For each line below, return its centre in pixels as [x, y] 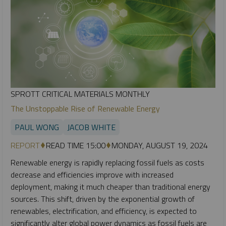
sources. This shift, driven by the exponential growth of [103, 199]
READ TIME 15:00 [76, 146]
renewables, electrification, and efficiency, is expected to [104, 211]
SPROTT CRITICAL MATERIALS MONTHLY [80, 94]
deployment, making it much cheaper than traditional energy [110, 187]
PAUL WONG [37, 127]
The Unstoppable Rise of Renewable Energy [85, 109]
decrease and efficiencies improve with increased [92, 175]
